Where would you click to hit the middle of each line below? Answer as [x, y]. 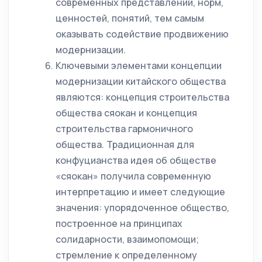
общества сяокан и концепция [126, 113]
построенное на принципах [119, 223]
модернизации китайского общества [141, 81]
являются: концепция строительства [142, 97]
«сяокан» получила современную [133, 176]
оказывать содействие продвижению [142, 34]
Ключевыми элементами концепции [139, 65]
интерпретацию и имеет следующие [140, 192]
